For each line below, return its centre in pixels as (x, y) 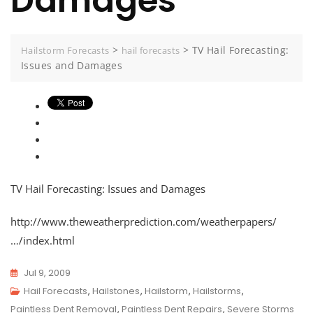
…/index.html (43, 241)
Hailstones (116, 291)
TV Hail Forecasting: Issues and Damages (108, 189)
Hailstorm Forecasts (65, 50)
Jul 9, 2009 (47, 273)
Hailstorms (217, 291)
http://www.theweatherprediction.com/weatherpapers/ (144, 222)
